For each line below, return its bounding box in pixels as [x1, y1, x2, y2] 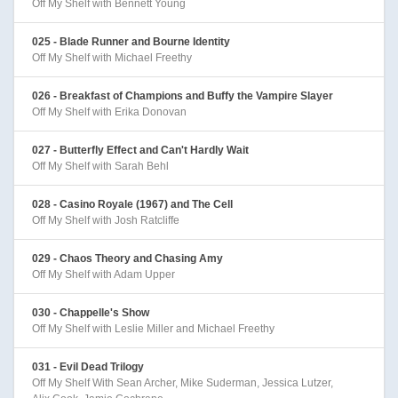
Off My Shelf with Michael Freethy [32, 51, 192, 64]
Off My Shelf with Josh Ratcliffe [32, 213, 179, 227]
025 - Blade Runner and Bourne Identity [32, 35, 230, 48]
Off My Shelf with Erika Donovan [32, 105, 187, 118]
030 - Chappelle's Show [32, 306, 149, 319]
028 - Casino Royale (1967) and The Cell [32, 197, 233, 211]
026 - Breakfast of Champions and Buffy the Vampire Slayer [32, 89, 333, 102]
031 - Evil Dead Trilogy [32, 360, 144, 373]
